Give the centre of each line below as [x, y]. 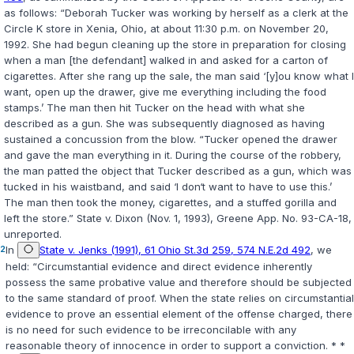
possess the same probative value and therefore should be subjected [179, 282]
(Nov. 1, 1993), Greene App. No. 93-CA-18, [247, 218]
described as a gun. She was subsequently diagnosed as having [164, 124]
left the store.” [40, 218]
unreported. [33, 234]
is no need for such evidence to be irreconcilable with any [151, 330]
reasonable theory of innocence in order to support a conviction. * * [175, 346]
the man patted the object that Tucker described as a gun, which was [178, 171]
